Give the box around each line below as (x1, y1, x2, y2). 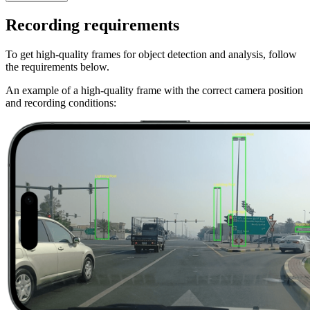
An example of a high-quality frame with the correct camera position (6, 84, 303, 96)
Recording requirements (6, 15, 179, 34)
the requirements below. (6, 60, 109, 73)
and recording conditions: (6, 96, 116, 109)
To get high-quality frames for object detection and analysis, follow (6, 48, 297, 60)
